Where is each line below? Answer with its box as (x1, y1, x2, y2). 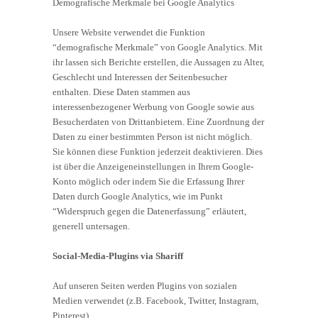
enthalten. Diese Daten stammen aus (53, 86, 190, 97)
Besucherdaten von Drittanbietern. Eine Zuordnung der (53, 116, 264, 127)
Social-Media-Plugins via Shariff (53, 250, 183, 261)
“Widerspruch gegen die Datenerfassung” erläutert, (53, 205, 246, 216)
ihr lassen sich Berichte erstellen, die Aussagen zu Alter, (53, 56, 264, 67)
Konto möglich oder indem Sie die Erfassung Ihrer (53, 175, 244, 187)
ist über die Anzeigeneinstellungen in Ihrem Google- (53, 160, 253, 172)
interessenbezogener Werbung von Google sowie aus (53, 101, 254, 112)
